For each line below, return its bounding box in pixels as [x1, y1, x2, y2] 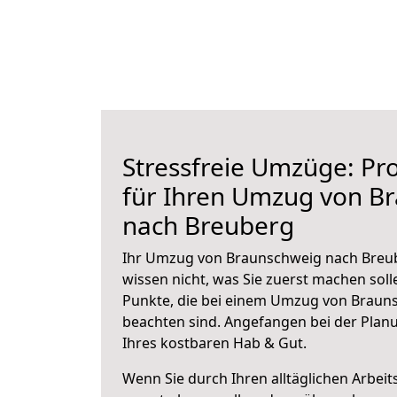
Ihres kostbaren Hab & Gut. [122, 333, 307, 353]
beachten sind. [122, 312, 224, 331]
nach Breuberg [122, 208, 294, 242]
